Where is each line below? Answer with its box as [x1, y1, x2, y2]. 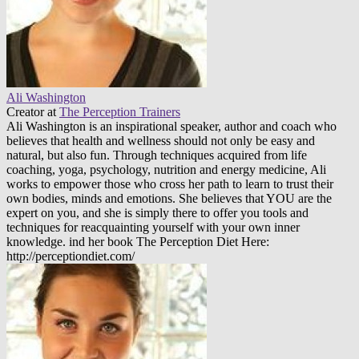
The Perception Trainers [59, 104, 180, 119]
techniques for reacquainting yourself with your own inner [6, 220, 300, 234]
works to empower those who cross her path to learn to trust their [6, 176, 333, 191]
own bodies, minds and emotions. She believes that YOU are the [6, 191, 332, 205]
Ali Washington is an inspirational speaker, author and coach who [6, 119, 337, 133]
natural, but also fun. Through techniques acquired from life [6, 147, 307, 162]
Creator [6, 104, 44, 119]
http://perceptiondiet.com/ [6, 248, 135, 263]
